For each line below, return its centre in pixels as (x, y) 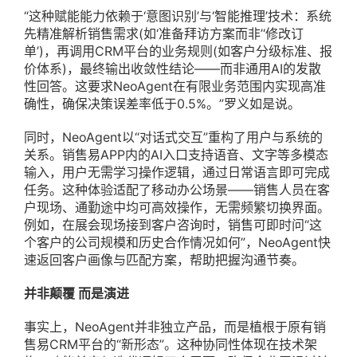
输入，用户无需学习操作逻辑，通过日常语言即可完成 (177, 173)
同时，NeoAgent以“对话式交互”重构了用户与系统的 (173, 137)
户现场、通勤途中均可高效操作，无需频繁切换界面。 (177, 208)
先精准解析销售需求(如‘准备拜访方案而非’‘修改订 (164, 34)
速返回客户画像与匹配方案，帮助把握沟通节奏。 (164, 260)
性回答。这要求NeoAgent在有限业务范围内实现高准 (175, 86)
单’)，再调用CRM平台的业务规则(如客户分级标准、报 (178, 51)
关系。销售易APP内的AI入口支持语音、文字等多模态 (176, 155)
